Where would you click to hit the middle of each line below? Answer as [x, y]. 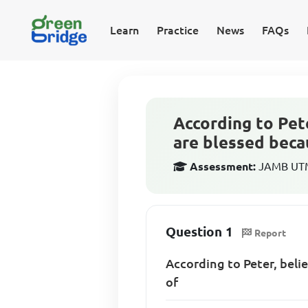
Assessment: [223, 166]
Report [271, 233]
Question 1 [200, 232]
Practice [177, 30]
